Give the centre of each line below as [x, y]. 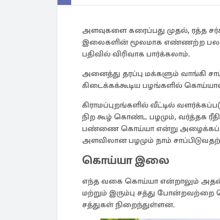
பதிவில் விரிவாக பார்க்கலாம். [136, 54]
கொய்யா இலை [126, 160]
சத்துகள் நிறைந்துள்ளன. [128, 205]
